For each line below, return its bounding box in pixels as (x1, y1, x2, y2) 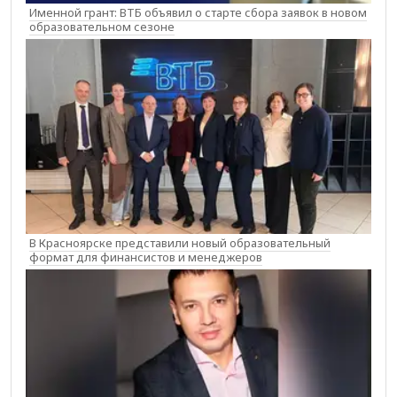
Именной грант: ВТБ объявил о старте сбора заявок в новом (29, 4, 367, 21)
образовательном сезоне (29, 19, 175, 35)
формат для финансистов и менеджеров (29, 248, 262, 265)
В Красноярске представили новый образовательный (29, 234, 331, 251)
